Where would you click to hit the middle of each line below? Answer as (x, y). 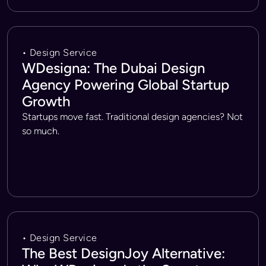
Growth (46, 101)
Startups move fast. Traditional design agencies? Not (132, 117)
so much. (41, 131)
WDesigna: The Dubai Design (113, 68)
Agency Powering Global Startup (126, 85)
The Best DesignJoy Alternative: (123, 253)
